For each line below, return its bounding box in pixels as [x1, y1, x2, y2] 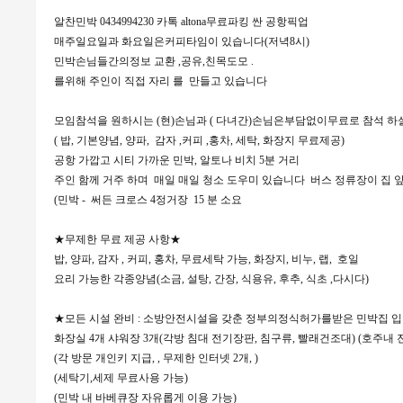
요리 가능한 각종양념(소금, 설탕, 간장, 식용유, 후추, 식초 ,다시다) [53, 273, 369, 285]
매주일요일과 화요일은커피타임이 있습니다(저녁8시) [53, 35, 309, 48]
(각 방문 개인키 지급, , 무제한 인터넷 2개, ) [53, 352, 258, 364]
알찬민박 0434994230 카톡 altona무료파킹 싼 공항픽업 [53, 15, 311, 28]
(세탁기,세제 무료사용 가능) [53, 372, 188, 384]
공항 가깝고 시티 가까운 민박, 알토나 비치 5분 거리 [53, 154, 300, 166]
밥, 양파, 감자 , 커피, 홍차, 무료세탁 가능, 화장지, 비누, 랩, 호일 [53, 253, 359, 265]
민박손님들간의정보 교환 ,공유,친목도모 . [53, 55, 254, 67]
